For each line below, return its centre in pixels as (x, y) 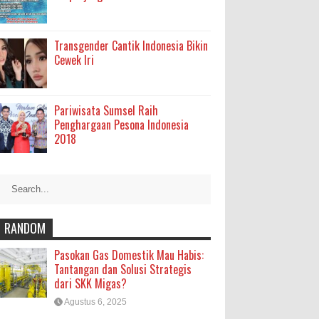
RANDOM (25, 228)
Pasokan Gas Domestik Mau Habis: (129, 255)
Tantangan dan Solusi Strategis (123, 269)
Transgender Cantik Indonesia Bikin (131, 46)
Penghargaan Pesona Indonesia (121, 125)
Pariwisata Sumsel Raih (106, 110)
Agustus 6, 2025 (95, 302)
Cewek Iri (74, 60)
